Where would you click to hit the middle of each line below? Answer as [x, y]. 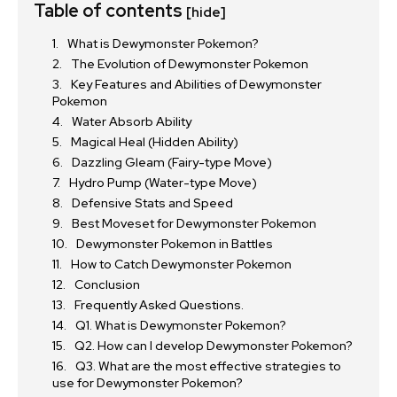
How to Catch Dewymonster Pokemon [181, 265]
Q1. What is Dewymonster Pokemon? [181, 326]
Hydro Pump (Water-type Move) [163, 183]
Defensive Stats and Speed [152, 203]
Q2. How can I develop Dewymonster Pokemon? [214, 346]
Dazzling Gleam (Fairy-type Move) [172, 163]
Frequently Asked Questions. [159, 305]
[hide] [206, 13]
